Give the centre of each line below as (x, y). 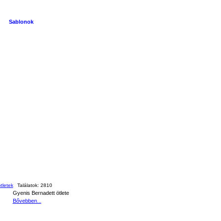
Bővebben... (27, 201)
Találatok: (29, 185)
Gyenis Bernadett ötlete (41, 193)
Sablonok (21, 22)
